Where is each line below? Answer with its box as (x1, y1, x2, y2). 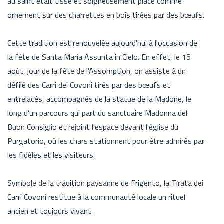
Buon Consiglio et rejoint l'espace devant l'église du (7, 120, 178, 133)
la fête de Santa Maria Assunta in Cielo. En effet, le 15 (7, 50, 191, 63)
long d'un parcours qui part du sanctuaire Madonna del (7, 106, 187, 119)
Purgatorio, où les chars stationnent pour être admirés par (7, 134, 204, 147)
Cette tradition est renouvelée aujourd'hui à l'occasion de (7, 36, 197, 49)
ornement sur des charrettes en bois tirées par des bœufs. (7, 8, 204, 21)
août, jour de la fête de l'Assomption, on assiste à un (7, 64, 186, 77)
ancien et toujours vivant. (7, 204, 93, 217)
